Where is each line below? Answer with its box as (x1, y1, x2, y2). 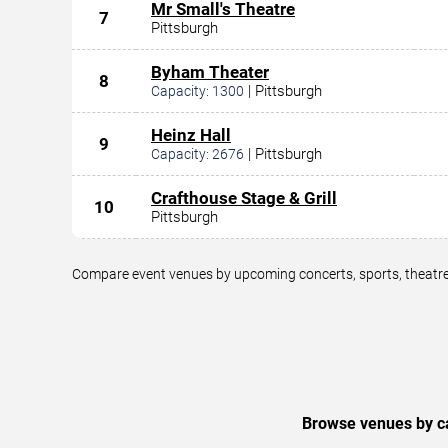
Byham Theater (151, 61, 269, 82)
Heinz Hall (151, 124, 231, 145)
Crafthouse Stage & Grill (151, 187, 337, 208)
